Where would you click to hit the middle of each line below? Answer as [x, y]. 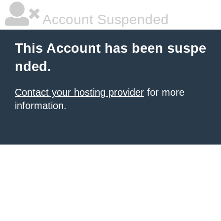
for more [164, 92]
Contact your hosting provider [79, 92]
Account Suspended [104, 19]
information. [41, 106]
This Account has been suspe [110, 48]
